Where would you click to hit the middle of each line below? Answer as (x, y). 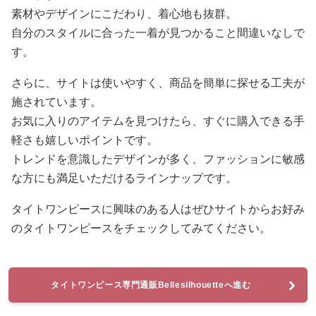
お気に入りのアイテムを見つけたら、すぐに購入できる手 (158, 121)
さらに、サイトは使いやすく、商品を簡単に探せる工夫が (158, 83)
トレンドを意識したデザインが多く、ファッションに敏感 (158, 159)
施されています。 (56, 102)
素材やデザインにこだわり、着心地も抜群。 (124, 14)
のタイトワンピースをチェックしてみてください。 (141, 228)
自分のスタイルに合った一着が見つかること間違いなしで (158, 33)
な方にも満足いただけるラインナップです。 (124, 178)
